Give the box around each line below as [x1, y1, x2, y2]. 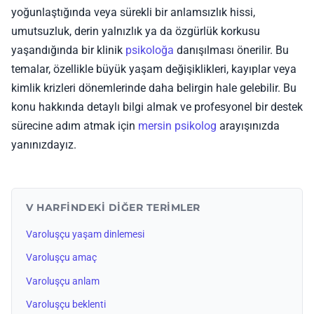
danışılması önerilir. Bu [174, 43, 289, 57]
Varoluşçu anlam [26, 275, 100, 287]
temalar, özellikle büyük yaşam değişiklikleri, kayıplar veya [11, 62, 296, 76]
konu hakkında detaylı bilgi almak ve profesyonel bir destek [11, 100, 303, 114]
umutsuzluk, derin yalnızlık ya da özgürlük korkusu [11, 24, 260, 38]
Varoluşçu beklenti [26, 299, 106, 311]
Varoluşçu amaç [26, 252, 97, 264]
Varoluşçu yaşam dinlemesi [26, 228, 144, 240]
